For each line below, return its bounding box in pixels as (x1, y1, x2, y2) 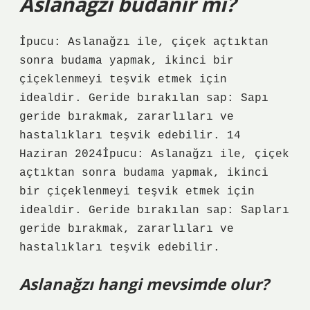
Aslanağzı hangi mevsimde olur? (19, 273, 269, 295)
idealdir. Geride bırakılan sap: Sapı (19, 92, 268, 104)
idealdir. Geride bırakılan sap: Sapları (19, 204, 289, 217)
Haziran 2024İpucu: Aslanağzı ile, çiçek (19, 148, 289, 161)
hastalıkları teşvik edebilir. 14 (19, 129, 241, 142)
